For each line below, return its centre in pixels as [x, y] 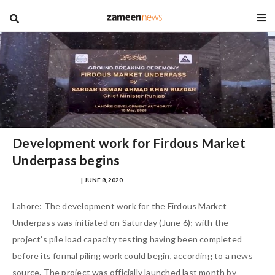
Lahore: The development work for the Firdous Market [120, 206]
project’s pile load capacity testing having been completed [127, 239]
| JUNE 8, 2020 [101, 180]
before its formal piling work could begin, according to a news [133, 256]
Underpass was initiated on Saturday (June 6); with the [121, 223]
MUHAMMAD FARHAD [46, 180]
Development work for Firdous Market [129, 142]
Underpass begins [66, 160]
